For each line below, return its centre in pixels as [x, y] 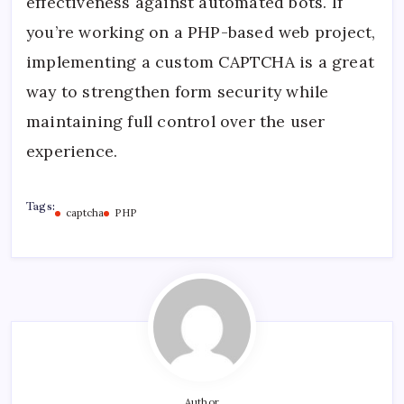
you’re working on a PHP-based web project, [201, 32]
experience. [72, 151]
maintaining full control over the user [176, 122]
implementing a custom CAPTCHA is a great [201, 62]
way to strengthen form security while [178, 92]
